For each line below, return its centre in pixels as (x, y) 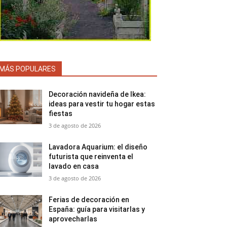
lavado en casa (74, 166)
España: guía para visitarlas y (97, 209)
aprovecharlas (73, 219)
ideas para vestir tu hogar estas (102, 104)
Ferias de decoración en (89, 200)
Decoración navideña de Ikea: (98, 94)
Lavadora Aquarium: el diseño (98, 147)
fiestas (61, 113)
